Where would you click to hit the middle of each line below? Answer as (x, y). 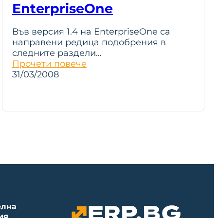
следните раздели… (57, 53)
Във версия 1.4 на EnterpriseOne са (91, 32)
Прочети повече (49, 64)
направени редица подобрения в (89, 42)
